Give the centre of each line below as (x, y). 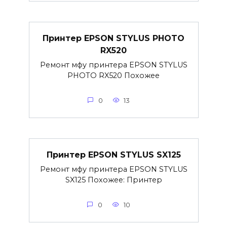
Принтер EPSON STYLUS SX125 (113, 155)
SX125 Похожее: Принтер (113, 180)
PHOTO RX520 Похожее (113, 75)
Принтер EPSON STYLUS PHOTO (113, 38)
